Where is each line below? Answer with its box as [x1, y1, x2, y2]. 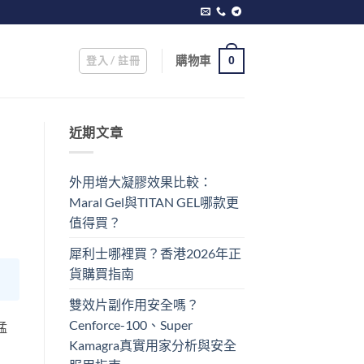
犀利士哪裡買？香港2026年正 [68, 245, 241, 261]
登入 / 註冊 [86, 53, 140, 67]
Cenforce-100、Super [68, 316, 193, 332]
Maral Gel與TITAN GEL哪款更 [68, 193, 239, 210]
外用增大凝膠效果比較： [68, 173, 212, 189]
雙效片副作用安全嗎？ [68, 296, 199, 312]
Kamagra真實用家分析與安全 [68, 336, 236, 353]
